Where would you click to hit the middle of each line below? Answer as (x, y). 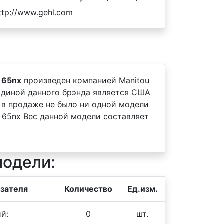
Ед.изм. (142, 189)
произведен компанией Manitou (85, 80)
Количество (88, 189)
